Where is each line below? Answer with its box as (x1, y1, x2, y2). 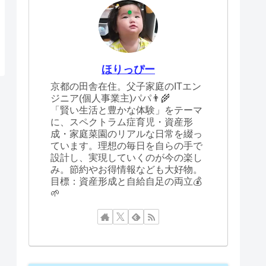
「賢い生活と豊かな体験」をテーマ (50, 104, 202, 115)
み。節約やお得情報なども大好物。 (50, 164, 202, 175)
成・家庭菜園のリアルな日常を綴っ (50, 128, 202, 139)
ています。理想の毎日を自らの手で (50, 140, 202, 151)
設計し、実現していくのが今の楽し (50, 152, 202, 163)
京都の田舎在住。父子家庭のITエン (50, 81, 201, 91)
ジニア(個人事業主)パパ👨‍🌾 (50, 93, 170, 103)
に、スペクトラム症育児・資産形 (50, 116, 193, 127)
